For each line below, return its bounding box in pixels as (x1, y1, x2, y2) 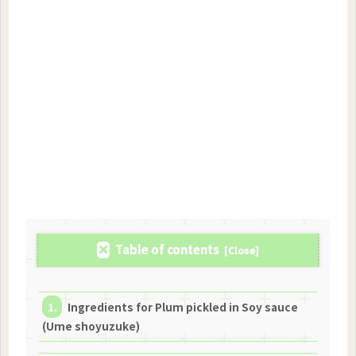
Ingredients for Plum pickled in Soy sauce (68, 299, 299, 315)
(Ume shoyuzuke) (41, 318, 140, 335)
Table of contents (115, 241, 220, 258)
